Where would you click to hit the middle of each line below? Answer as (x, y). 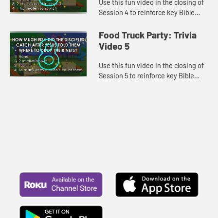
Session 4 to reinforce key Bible (147, 13)
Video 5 (114, 46)
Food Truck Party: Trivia (148, 35)
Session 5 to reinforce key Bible (147, 75)
